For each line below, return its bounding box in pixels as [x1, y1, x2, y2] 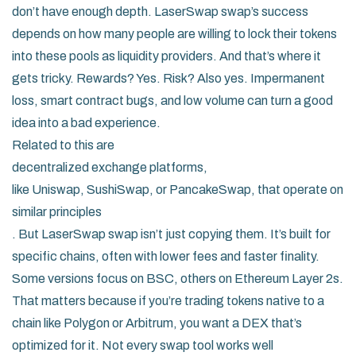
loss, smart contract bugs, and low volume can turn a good [12, 94, 333, 107]
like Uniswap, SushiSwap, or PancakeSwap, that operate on [12, 183, 343, 196]
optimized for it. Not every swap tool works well [12, 339, 273, 352]
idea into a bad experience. [12, 116, 161, 130]
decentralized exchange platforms [12, 161, 203, 174]
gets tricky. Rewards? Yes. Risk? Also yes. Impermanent [12, 72, 325, 85]
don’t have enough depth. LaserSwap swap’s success [12, 5, 308, 18]
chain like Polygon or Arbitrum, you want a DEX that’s [12, 316, 302, 330]
